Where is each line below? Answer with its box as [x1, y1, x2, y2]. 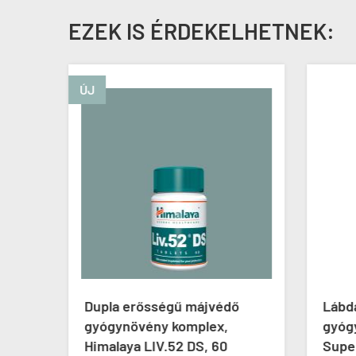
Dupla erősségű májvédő [84, 297, 239, 315]
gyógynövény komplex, [84, 317, 228, 335]
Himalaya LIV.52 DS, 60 [84, 337, 227, 354]
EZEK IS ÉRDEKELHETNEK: [68, 17, 335, 44]
